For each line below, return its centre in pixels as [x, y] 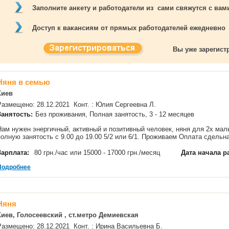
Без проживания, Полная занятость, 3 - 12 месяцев [116, 114]
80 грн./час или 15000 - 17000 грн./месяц [98, 153]
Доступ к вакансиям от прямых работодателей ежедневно [129, 28]
